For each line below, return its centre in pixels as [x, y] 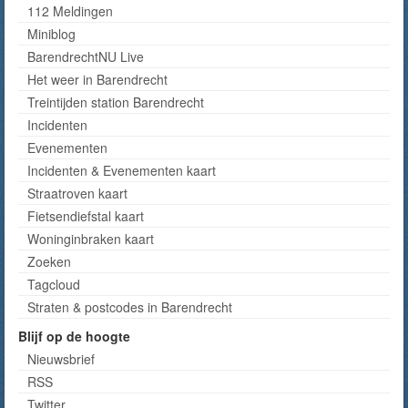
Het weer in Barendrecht [97, 79]
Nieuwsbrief [61, 359]
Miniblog [51, 34]
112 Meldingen [70, 11]
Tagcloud [54, 284]
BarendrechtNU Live [86, 56]
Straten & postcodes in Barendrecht [130, 307]
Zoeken [49, 261]
